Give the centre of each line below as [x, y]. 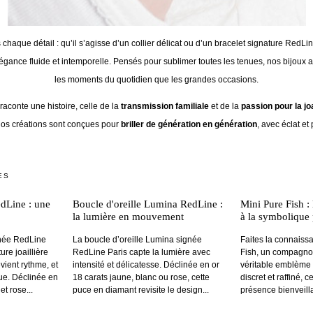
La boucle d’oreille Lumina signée [137, 240]
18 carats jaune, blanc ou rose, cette [141, 277]
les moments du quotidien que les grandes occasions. [156, 80]
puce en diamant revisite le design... [140, 290]
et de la [225, 106]
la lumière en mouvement [128, 217]
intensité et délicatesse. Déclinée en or [146, 265]
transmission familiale [165, 106]
